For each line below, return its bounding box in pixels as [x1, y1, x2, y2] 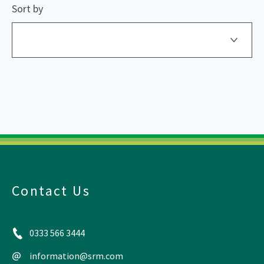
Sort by [12, 2, 43, 15]
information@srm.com [29, 250, 123, 262]
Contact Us [12, 181, 90, 200]
